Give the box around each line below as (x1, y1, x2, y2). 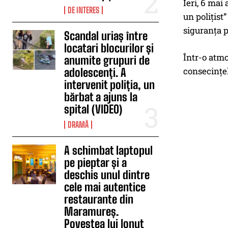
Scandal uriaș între (64, 29, 148, 43)
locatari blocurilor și (64, 41, 154, 55)
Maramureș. (64, 205, 119, 218)
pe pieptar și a (64, 156, 127, 169)
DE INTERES (68, 5, 100, 15)
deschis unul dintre (64, 168, 150, 182)
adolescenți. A (64, 66, 127, 79)
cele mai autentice (64, 180, 146, 194)
